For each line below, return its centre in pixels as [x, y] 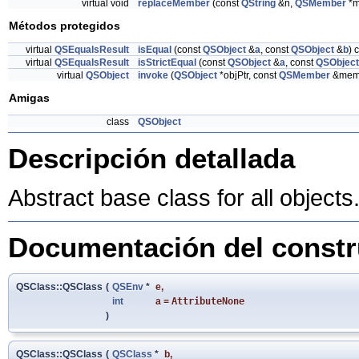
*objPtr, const [248, 75]
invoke [153, 75]
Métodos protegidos [65, 25]
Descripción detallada [151, 158]
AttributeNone [208, 301]
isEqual [155, 50]
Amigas [29, 97]
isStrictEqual [167, 63]
